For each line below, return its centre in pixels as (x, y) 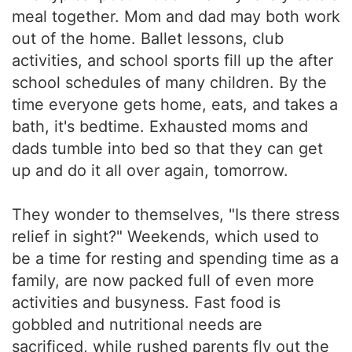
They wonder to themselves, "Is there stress (176, 214)
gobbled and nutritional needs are (137, 324)
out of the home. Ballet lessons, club (148, 38)
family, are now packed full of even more (163, 280)
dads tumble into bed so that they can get (167, 148)
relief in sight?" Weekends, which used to (165, 236)
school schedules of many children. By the (169, 82)
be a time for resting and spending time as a (175, 258)
